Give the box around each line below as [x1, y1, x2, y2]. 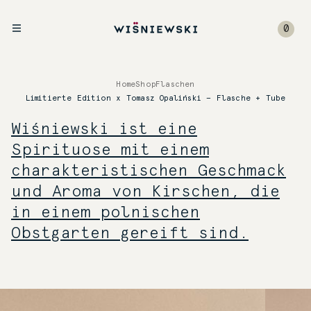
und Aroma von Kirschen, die [11, 184, 280, 200]
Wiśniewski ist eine [11, 121, 197, 137]
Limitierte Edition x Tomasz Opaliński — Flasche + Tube [25, 94, 286, 102]
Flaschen [155, 81, 195, 88]
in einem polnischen [11, 205, 200, 221]
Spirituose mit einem [11, 142, 209, 158]
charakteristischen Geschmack [11, 163, 286, 179]
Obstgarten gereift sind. [11, 226, 249, 242]
